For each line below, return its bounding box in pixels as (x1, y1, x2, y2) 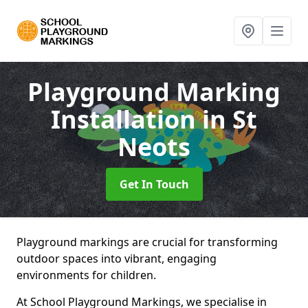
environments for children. (16, 267, 156, 283)
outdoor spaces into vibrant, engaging (16, 251, 217, 266)
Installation (51, 102, 202, 136)
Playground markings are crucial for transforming (16, 234, 278, 250)
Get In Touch (119, 177, 189, 192)
